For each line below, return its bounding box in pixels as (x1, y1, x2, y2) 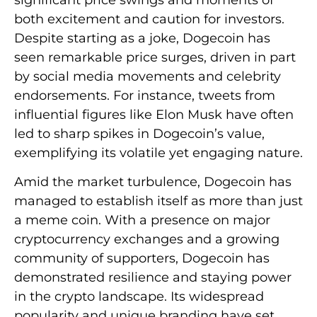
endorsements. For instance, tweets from (14, 87, 275, 103)
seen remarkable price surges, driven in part (14, 49, 296, 65)
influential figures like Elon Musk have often (14, 106, 294, 122)
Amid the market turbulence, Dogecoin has (14, 174, 292, 190)
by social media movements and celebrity (14, 68, 281, 84)
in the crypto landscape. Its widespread (14, 289, 264, 305)
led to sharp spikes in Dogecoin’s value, (14, 125, 265, 142)
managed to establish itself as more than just (14, 193, 303, 209)
